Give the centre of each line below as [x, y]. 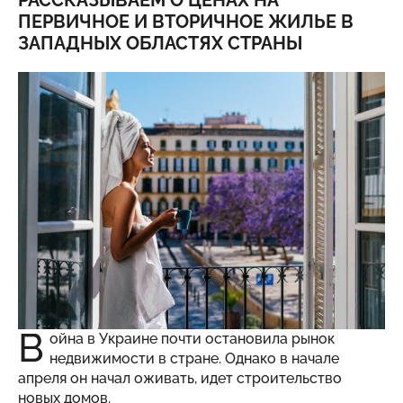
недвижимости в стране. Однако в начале [195, 358]
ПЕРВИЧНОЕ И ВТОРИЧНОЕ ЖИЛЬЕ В [186, 22]
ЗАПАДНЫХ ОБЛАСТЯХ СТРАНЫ [160, 43]
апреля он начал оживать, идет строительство [180, 378]
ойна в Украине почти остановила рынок [193, 338]
